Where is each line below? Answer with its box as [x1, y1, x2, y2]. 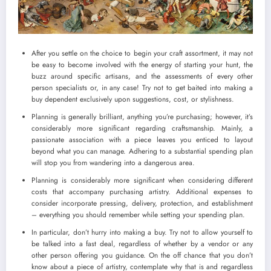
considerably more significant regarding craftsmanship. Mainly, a [31, 122, 253, 134]
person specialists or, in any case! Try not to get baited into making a [31, 82, 253, 93]
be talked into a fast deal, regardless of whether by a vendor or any [31, 238, 253, 249]
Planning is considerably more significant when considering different [31, 174, 253, 186]
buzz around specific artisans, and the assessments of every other [31, 70, 253, 82]
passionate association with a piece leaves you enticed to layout [31, 134, 253, 145]
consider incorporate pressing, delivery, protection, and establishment [31, 197, 253, 209]
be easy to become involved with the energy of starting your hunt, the [31, 59, 253, 70]
